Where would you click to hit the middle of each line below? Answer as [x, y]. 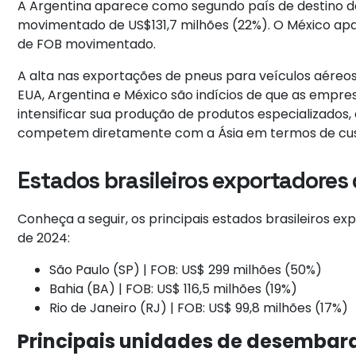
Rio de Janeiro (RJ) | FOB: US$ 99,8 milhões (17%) [199, 308]
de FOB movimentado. [87, 44]
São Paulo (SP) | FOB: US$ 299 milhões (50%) [186, 270]
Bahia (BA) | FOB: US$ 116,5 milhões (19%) [174, 289]
